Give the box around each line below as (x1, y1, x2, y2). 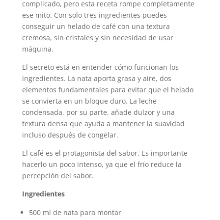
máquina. (22, 44, 54, 54)
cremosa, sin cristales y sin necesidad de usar (22, 33, 173, 42)
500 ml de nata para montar (28, 208, 121, 217)
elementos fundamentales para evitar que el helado (22, 85, 193, 94)
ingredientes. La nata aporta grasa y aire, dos (22, 74, 171, 83)
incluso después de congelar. (22, 130, 118, 139)
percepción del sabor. (22, 171, 94, 180)
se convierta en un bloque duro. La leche (22, 96, 157, 106)
